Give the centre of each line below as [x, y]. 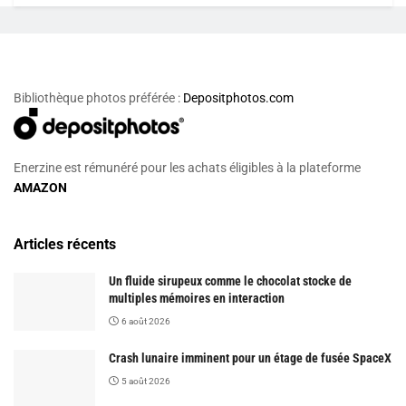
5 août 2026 [145, 381]
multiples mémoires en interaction [197, 298]
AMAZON [40, 187]
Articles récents [65, 244]
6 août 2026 [145, 321]
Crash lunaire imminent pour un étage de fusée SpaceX [250, 358]
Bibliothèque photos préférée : [98, 98]
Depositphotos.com [238, 98]
